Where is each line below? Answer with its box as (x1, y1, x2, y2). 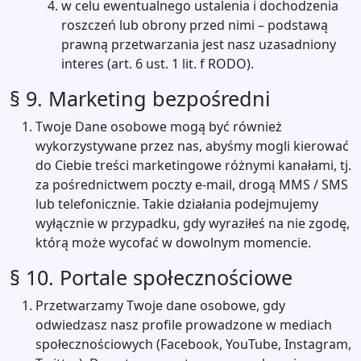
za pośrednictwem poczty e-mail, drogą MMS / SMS (35, 176, 348, 193)
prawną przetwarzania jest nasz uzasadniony (61, 35, 336, 53)
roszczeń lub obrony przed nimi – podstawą (61, 16, 328, 34)
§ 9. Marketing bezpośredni (10, 85, 271, 112)
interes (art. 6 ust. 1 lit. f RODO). (61, 55, 254, 73)
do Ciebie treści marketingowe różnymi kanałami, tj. (35, 156, 351, 174)
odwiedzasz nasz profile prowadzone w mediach (35, 316, 332, 334)
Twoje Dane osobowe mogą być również (35, 118, 282, 135)
